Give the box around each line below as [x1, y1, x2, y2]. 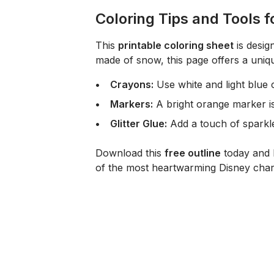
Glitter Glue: [110, 117, 167, 130]
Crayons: [110, 78, 154, 91]
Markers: [110, 98, 153, 110]
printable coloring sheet [118, 39, 234, 51]
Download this [95, 147, 165, 159]
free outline [165, 147, 221, 159]
